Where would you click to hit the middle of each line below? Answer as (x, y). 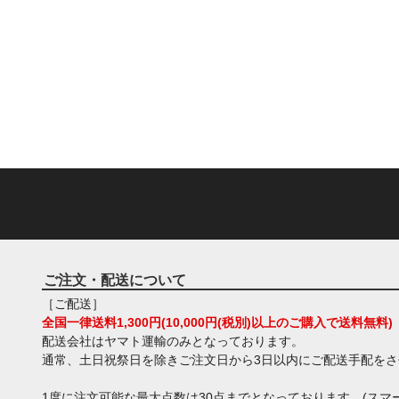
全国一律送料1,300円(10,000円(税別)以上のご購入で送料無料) (217, 323)
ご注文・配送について (114, 280)
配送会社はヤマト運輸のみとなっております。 (172, 342)
